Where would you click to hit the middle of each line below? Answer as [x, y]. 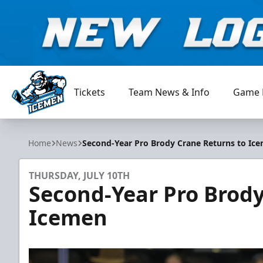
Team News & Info [169, 92]
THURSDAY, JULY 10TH [79, 176]
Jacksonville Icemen [54, 121]
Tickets [90, 92]
